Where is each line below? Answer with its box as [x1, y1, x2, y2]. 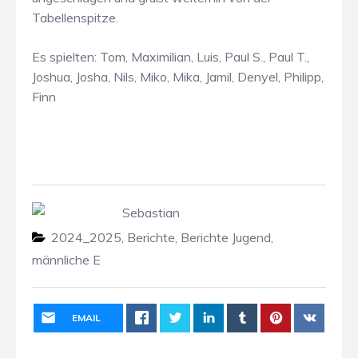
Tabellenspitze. [32, 9, 118, 26]
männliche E [32, 251, 101, 268]
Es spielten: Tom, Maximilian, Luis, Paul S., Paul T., [32, 48, 309, 65]
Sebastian [122, 204, 180, 221]
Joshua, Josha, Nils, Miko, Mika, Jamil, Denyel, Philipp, [32, 68, 324, 85]
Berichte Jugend [181, 229, 271, 245]
